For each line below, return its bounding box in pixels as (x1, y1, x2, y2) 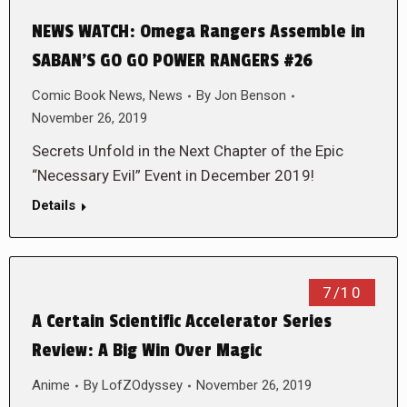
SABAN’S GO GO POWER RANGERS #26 (32, 50, 313, 72)
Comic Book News (32, 87, 143, 104)
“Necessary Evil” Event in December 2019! (32, 166, 314, 184)
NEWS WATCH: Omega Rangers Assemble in (32, 21, 365, 43)
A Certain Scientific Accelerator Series (32, 311, 332, 333)
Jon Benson (214, 87, 286, 104)
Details (32, 197, 75, 213)
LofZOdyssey (102, 377, 183, 393)
